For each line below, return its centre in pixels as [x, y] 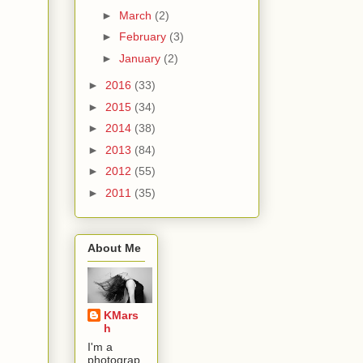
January [141, 58]
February [144, 37]
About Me [114, 248]
